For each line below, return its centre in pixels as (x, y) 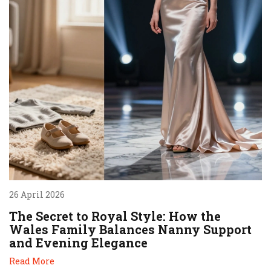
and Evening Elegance (78, 242)
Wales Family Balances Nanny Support (130, 229)
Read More (32, 261)
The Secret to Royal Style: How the (115, 216)
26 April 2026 (37, 194)
